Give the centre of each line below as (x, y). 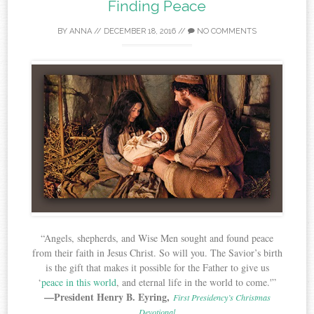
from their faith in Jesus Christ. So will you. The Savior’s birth (157, 252)
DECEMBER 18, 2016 (140, 31)
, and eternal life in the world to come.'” (196, 282)
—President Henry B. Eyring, (108, 296)
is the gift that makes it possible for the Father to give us (157, 267)
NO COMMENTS (226, 31)
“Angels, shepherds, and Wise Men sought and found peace (157, 238)
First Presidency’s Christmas (221, 297)
